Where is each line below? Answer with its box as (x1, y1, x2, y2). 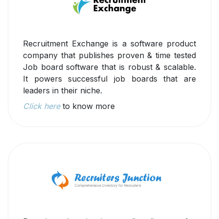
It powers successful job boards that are (23, 74, 196, 84)
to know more (60, 101, 115, 111)
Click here (23, 101, 60, 111)
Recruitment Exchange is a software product (23, 39, 196, 49)
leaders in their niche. (23, 86, 102, 96)
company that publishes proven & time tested (23, 50, 196, 61)
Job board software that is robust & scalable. (23, 62, 196, 72)
